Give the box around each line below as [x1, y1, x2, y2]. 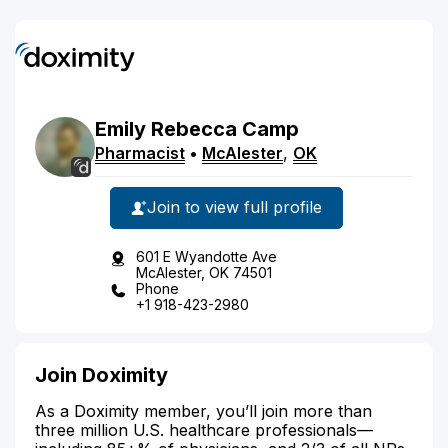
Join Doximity [35, 362, 168, 387]
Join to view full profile [147, 197, 322, 217]
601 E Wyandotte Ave [136, 247, 277, 265]
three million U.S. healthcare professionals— [35, 419, 373, 440]
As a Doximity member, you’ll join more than [35, 400, 372, 421]
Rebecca [151, 116, 237, 141]
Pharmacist [95, 142, 185, 163]
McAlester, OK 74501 [136, 263, 272, 281]
